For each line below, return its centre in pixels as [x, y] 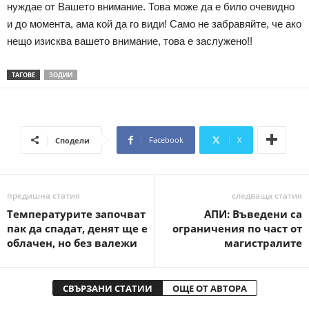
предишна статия [43, 196]
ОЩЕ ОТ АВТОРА [209, 289]
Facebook [166, 140]
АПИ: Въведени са [253, 214]
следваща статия [267, 196]
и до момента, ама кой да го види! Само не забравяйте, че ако [154, 24]
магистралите [263, 243]
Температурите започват [76, 214]
